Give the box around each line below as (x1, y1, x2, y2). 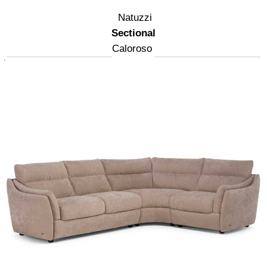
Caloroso (112, 42, 152, 54)
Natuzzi (118, 11, 152, 23)
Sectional (111, 27, 156, 39)
